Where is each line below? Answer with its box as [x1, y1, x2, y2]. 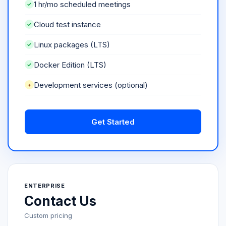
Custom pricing [24, 211, 72, 219]
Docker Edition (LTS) [34, 60, 106, 70]
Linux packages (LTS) [34, 39, 110, 49]
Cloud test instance [34, 19, 101, 29]
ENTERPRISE [24, 182, 65, 189]
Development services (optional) [34, 80, 148, 90]
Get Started [91, 117, 135, 127]
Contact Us [24, 193, 96, 209]
